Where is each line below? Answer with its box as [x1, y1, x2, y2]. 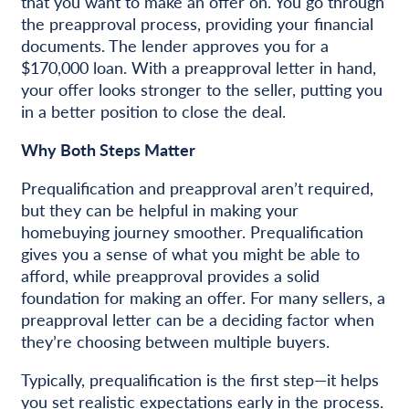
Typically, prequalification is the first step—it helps [20, 368, 379, 392]
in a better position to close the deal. [20, 100, 286, 123]
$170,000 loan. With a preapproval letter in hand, [20, 56, 376, 79]
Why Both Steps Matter [20, 138, 195, 162]
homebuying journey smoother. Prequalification [20, 220, 363, 244]
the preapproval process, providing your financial [20, 12, 373, 36]
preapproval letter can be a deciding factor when [20, 308, 374, 331]
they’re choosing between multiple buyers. [20, 330, 330, 353]
